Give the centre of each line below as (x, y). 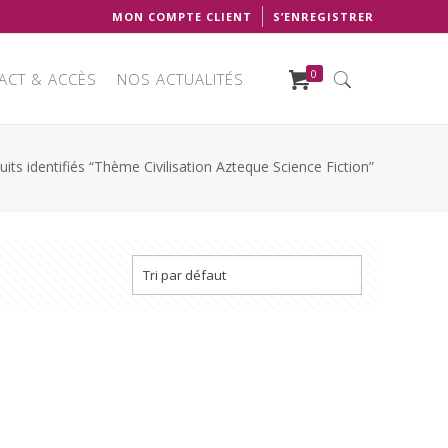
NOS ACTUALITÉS (180, 79)
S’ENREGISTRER (323, 16)
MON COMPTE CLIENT (181, 16)
